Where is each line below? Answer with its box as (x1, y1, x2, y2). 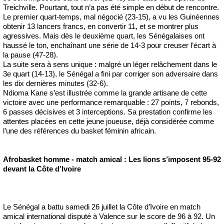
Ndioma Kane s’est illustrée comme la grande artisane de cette (3, 88, 207, 97)
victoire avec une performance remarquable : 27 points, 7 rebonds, (3, 98, 219, 107)
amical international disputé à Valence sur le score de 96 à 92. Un (3, 212, 215, 221)
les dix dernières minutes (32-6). (3, 79, 108, 88)
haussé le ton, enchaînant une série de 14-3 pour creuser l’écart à (3, 41, 216, 50)
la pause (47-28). (3, 50, 58, 59)
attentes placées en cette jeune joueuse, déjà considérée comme (3, 117, 214, 126)
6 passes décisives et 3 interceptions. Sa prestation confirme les (3, 107, 212, 116)
